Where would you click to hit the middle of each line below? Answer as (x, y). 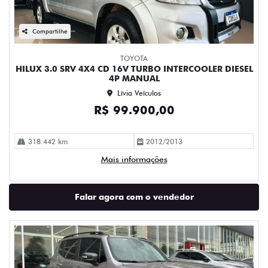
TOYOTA (134, 58)
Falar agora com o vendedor (134, 197)
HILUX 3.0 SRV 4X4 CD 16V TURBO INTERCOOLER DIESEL (134, 69)
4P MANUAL (134, 78)
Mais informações (134, 159)
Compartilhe (50, 31)
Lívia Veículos (139, 93)
